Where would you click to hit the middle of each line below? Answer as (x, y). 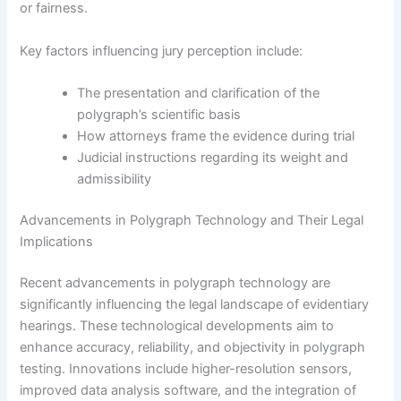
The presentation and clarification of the (199, 93)
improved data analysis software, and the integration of (188, 390)
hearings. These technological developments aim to (177, 325)
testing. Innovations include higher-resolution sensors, (186, 368)
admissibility (115, 179)
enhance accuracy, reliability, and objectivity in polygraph (193, 347)
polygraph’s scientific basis (159, 114)
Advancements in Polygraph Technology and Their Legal (192, 220)
